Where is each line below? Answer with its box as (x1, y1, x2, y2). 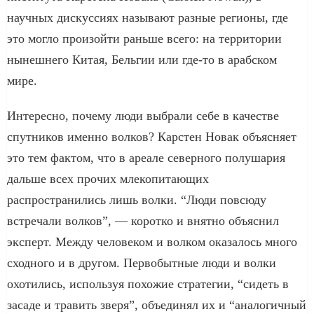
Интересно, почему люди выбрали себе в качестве (7, 108, 279, 123)
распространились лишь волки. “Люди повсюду (7, 192, 266, 207)
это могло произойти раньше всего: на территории (7, 31, 282, 46)
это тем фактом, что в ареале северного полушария (7, 150, 285, 165)
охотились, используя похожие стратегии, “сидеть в (7, 276, 289, 291)
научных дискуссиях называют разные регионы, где (7, 10, 288, 25)
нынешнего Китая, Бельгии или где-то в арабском (7, 52, 277, 67)
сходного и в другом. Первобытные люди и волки (7, 255, 276, 270)
